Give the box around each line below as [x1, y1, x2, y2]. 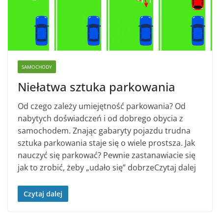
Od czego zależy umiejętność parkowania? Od [18, 101, 186, 112]
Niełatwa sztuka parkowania [18, 79, 175, 95]
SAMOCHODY [22, 63, 52, 71]
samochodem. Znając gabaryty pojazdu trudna [18, 125, 191, 137]
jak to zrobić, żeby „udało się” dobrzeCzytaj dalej [18, 162, 196, 173]
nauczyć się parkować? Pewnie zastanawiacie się [18, 150, 195, 161]
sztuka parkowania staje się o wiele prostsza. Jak [18, 137, 195, 149]
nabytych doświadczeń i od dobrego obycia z [18, 113, 183, 124]
